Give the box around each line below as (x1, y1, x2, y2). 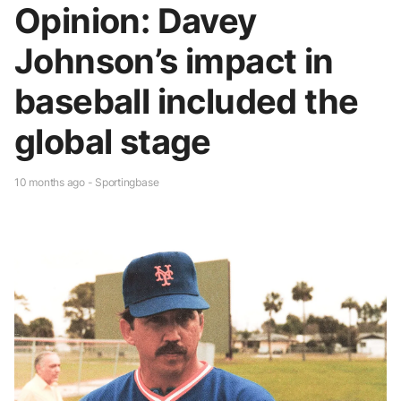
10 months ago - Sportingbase (14, 175, 159, 189)
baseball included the (14, 80, 359, 122)
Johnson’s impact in (14, 39, 334, 81)
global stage (14, 120, 211, 162)
